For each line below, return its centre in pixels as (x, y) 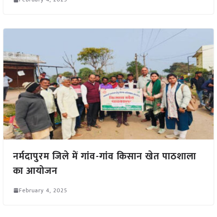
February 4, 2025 (43, 190)
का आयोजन (35, 171)
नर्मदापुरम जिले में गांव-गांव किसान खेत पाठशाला (104, 156)
